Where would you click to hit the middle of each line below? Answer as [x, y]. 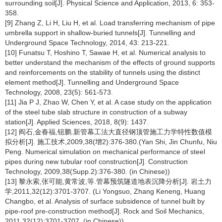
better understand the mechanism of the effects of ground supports [110, 62]
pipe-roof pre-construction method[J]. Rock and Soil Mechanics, [105, 211]
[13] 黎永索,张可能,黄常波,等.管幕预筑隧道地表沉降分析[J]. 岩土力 [108, 181]
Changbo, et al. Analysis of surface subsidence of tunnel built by [105, 201]
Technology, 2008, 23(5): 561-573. [59, 92]
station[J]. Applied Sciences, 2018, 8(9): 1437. [77, 122]
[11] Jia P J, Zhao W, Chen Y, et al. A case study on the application [108, 102]
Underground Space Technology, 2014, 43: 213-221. [87, 43]
